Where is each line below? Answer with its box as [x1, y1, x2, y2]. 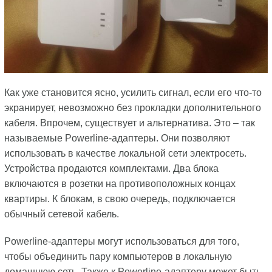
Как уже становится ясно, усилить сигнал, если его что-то [4, 87, 262, 98]
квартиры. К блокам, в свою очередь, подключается [4, 193, 236, 204]
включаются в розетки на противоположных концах [4, 178, 236, 189]
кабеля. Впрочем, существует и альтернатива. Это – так [4, 117, 255, 128]
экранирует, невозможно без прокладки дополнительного [4, 102, 261, 113]
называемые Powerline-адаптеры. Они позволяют [4, 132, 230, 143]
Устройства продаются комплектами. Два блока [4, 163, 219, 174]
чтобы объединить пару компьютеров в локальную [4, 251, 232, 262]
